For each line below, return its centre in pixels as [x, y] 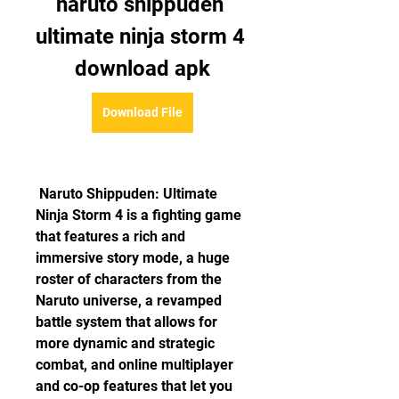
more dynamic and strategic [125, 343]
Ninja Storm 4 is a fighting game [138, 215]
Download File [142, 112]
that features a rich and [110, 236]
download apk [142, 69]
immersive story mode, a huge [133, 258]
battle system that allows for [126, 322]
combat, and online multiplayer [134, 365]
